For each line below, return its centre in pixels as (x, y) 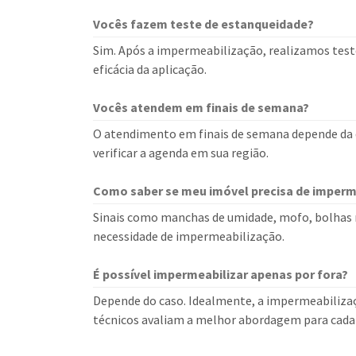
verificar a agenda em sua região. (181, 153)
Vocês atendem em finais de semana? (201, 107)
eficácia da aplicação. (150, 69)
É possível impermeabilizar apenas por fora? (221, 274)
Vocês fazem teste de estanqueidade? (203, 24)
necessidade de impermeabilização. (189, 236)
